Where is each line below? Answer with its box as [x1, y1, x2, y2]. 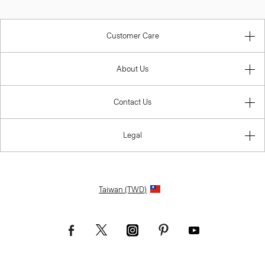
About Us [117, 64, 148, 74]
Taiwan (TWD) [99, 185, 147, 195]
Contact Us [114, 98, 151, 107]
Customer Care [106, 31, 159, 41]
